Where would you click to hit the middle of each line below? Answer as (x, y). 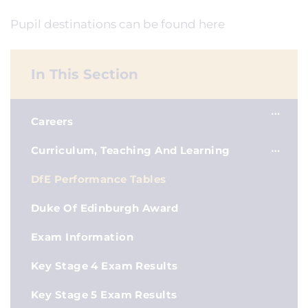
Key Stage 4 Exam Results (104, 266)
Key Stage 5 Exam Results (104, 295)
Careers (54, 121)
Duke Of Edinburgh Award (105, 208)
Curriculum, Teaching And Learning (131, 150)
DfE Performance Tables (99, 179)
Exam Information (84, 237)
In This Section (85, 74)
